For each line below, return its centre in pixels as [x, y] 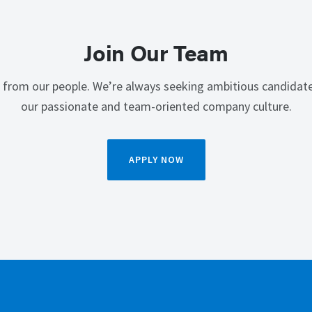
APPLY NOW [156, 160]
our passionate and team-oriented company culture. [156, 107]
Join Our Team [156, 52]
